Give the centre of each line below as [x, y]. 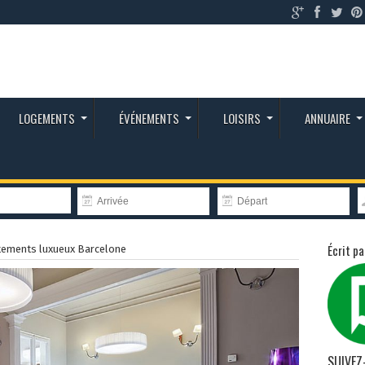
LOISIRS [242, 118]
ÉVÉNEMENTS [149, 118]
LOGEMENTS [46, 118]
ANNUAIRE [327, 118]
